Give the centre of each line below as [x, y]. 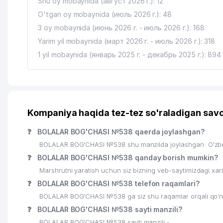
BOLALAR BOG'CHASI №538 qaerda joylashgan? [120, 132]
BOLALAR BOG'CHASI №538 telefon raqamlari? [117, 183]
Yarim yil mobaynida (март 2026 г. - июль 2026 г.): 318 [127, 41]
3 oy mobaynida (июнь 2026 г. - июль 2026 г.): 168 [121, 28]
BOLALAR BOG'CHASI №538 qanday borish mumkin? [126, 158]
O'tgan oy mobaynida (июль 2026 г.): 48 [105, 14]
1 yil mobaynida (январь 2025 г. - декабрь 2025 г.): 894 [130, 55]
